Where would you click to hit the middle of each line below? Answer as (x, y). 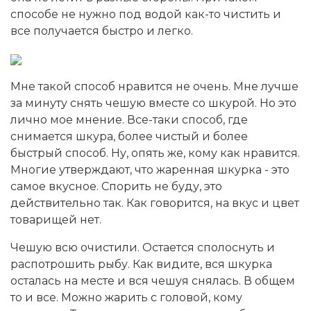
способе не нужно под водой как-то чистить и (146, 14)
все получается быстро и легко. (102, 31)
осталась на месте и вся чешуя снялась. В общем (153, 280)
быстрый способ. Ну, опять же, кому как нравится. (155, 153)
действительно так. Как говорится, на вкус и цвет (155, 203)
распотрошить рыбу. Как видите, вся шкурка (141, 264)
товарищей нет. (56, 219)
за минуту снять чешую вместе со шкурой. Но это (153, 103)
